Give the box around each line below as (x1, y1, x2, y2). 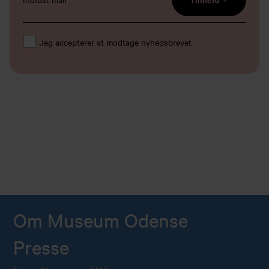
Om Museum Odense (13, 208, 189, 233)
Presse (13, 235, 70, 260)
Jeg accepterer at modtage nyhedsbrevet (38, 36, 192, 49)
